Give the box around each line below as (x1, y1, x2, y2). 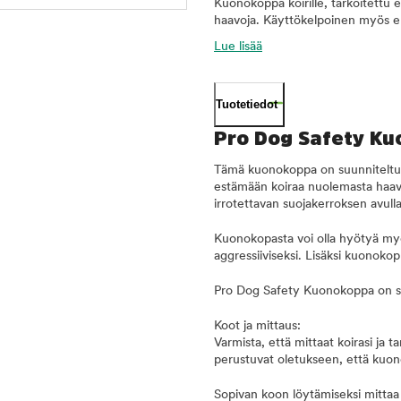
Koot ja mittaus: (214, 320, 301, 333)
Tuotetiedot (216, 98, 277, 111)
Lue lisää (214, 40, 262, 54)
